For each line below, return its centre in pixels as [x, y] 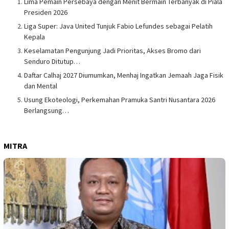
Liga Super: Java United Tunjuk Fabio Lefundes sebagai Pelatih [118, 26]
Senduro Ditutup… [52, 61]
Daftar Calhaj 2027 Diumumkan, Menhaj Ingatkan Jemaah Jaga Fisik [124, 75]
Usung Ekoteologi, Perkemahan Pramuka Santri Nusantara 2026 [120, 99]
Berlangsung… [47, 110]
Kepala [35, 37]
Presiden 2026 [46, 12]
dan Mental [41, 86]
